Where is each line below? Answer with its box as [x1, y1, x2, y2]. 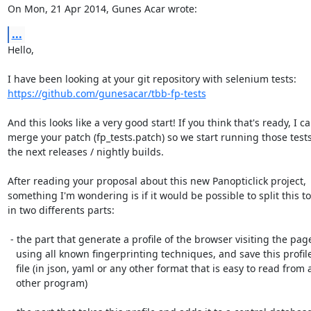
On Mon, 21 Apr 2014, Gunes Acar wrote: [7, 2, 197, 15]
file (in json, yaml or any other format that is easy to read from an [7, 262, 16, 275]
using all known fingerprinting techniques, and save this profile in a [7, 247, 16, 260]
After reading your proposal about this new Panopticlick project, [7, 174, 306, 187]
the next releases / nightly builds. [7, 145, 164, 158]
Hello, [7, 43, 34, 56]
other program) [7, 276, 16, 289]
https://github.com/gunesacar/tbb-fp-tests [7, 87, 206, 100]
